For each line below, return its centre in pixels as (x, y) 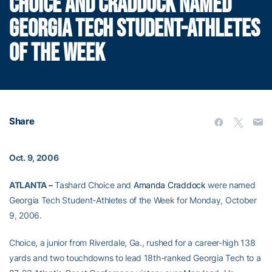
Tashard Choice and (93, 185)
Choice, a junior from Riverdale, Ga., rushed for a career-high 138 (132, 243)
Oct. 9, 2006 (34, 158)
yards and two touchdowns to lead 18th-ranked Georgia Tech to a (135, 258)
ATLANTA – (31, 185)
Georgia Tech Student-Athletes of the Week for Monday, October (133, 200)
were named (230, 185)
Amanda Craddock (169, 185)
